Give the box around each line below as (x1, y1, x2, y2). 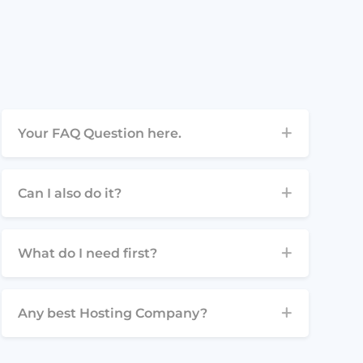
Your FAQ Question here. (17, 125, 181, 141)
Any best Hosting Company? (17, 305, 207, 321)
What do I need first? (17, 245, 157, 261)
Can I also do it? (17, 185, 122, 201)
